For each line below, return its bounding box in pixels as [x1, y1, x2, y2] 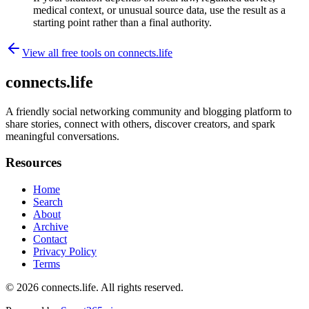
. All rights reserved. [96, 281, 183, 294]
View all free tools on [22, 46, 118, 59]
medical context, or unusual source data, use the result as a [33, 3, 286, 16]
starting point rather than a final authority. [33, 16, 212, 28]
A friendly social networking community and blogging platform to [6, 105, 292, 117]
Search [33, 196, 63, 208]
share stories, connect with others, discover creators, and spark [6, 117, 275, 130]
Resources [6, 155, 61, 170]
